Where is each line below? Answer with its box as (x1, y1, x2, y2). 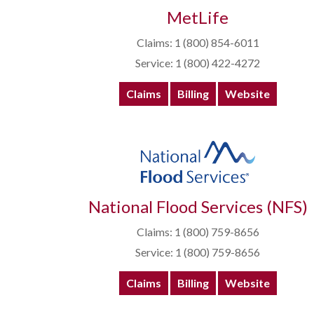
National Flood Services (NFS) (88, 196, 308, 217)
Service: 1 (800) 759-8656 (135, 245, 260, 259)
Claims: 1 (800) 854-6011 (136, 36, 259, 50)
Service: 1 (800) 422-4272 (135, 56, 260, 70)
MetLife (167, 7, 228, 28)
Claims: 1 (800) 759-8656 (136, 225, 259, 239)
